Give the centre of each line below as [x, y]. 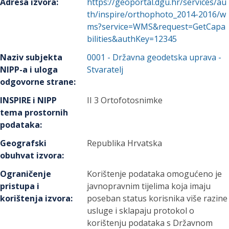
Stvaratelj [105, 70]
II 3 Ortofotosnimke [125, 100]
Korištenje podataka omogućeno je [155, 174]
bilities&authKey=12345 [132, 39]
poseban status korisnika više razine [157, 198]
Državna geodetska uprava [165, 57]
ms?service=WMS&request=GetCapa [156, 27]
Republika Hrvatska [125, 143]
